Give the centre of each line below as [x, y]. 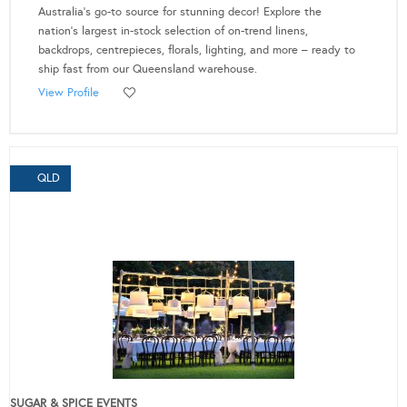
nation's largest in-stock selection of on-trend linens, [173, 31]
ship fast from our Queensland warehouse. [148, 69]
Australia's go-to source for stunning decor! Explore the [180, 12]
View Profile [69, 93]
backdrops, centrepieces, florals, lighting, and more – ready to [197, 50]
